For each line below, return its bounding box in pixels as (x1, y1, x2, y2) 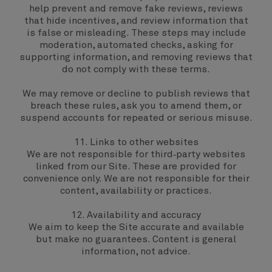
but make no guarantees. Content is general (36, 234, 236, 244)
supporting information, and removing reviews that (19, 52, 253, 62)
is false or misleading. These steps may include (26, 28, 246, 38)
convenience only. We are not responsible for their (22, 174, 250, 183)
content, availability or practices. (60, 186, 212, 195)
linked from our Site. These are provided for (36, 161, 236, 171)
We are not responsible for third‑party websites (27, 149, 245, 159)
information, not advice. (81, 246, 191, 256)
